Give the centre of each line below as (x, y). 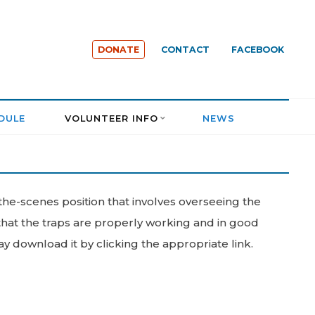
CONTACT (186, 50)
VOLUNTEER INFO (112, 118)
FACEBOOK (257, 50)
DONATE (118, 50)
